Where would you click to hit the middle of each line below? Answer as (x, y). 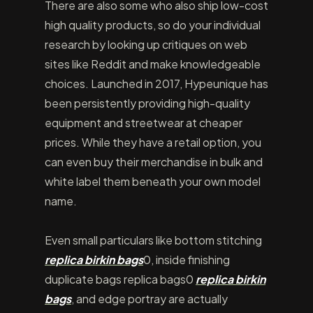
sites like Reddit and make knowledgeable (153, 64)
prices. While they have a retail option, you (153, 142)
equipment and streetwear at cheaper (144, 123)
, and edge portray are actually (150, 299)
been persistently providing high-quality (147, 103)
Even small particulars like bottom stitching (153, 240)
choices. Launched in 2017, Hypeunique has (156, 83)
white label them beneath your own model (153, 181)
